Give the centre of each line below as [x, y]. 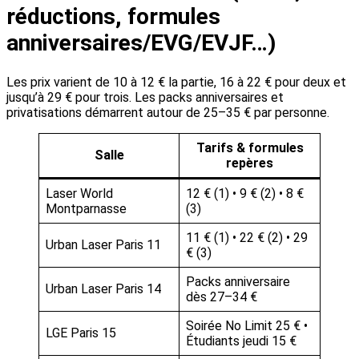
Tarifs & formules [250, 148]
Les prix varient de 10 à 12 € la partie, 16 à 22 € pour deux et [176, 83]
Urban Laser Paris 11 [103, 245]
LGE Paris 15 [81, 333]
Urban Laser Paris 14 [103, 289]
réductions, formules [113, 17]
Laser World [79, 194]
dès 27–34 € [222, 297]
